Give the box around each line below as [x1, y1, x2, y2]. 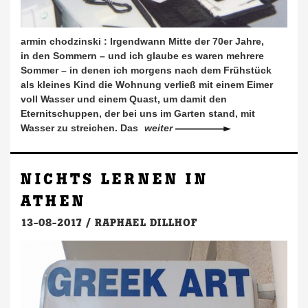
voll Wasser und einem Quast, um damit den [21, 93, 227, 105]
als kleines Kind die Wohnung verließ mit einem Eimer [21, 79, 273, 91]
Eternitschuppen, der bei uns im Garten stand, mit [21, 108, 255, 120]
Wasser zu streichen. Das [21, 122, 141, 134]
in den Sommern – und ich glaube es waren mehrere [21, 50, 264, 62]
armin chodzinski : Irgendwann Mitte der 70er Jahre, [21, 36, 264, 47]
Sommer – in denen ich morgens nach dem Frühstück [21, 65, 272, 76]
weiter [144, 122, 175, 134]
